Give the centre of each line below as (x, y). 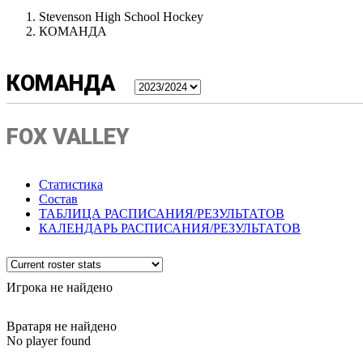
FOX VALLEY (68, 137)
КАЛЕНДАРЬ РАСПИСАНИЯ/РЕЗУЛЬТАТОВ (170, 228)
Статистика (71, 184)
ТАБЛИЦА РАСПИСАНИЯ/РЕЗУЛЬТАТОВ (162, 214)
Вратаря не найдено (62, 326)
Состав (58, 199)
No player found (49, 341)
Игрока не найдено (60, 287)
